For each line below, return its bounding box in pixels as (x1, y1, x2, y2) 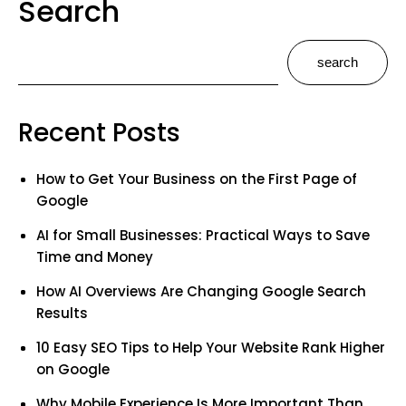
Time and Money (36, 246, 153, 266)
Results (36, 303, 88, 323)
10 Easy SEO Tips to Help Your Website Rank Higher (36, 337, 385, 357)
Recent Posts (18, 114, 180, 150)
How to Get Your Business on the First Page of (36, 169, 357, 188)
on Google (36, 359, 110, 379)
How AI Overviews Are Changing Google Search (36, 281, 366, 301)
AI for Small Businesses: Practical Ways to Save (36, 225, 370, 245)
